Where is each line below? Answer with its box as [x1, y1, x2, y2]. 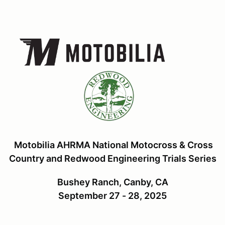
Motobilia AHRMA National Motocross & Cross [12, 139, 213, 150]
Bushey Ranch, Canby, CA [57, 176, 168, 187]
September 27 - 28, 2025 [58, 190, 167, 201]
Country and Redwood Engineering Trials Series [9, 153, 216, 164]
